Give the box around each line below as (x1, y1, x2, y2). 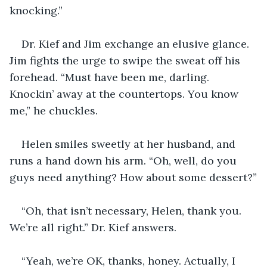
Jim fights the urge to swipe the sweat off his (10, 53, 243, 67)
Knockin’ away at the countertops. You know (10, 86, 241, 101)
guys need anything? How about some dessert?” (10, 170, 257, 184)
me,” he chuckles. (10, 103, 98, 117)
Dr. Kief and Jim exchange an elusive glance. (21, 36, 252, 51)
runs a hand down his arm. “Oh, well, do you (10, 153, 240, 167)
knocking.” (10, 3, 63, 17)
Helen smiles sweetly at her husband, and (21, 136, 238, 151)
